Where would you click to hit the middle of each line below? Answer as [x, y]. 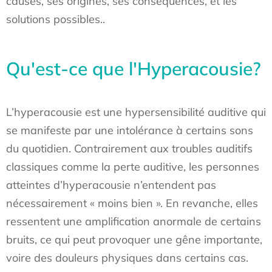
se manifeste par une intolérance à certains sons [130, 130]
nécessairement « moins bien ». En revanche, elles [132, 203]
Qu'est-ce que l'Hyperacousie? [134, 69]
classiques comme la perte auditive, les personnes [133, 167]
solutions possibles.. [56, 19]
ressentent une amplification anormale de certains [134, 221]
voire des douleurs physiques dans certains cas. [127, 258]
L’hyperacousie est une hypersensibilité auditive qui [136, 112]
